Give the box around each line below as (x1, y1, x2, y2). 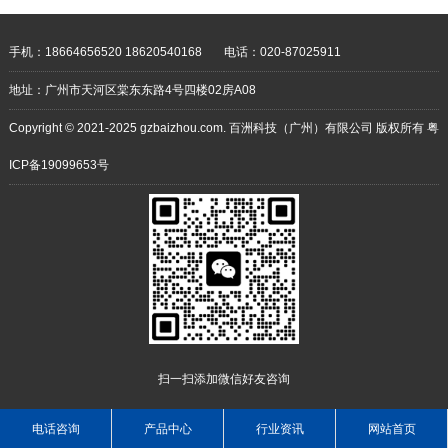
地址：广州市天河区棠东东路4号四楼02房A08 (8, 82, 256, 97)
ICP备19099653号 (8, 157, 109, 172)
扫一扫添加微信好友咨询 (158, 371, 290, 386)
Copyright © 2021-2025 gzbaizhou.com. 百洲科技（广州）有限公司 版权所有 (8, 120, 427, 135)
